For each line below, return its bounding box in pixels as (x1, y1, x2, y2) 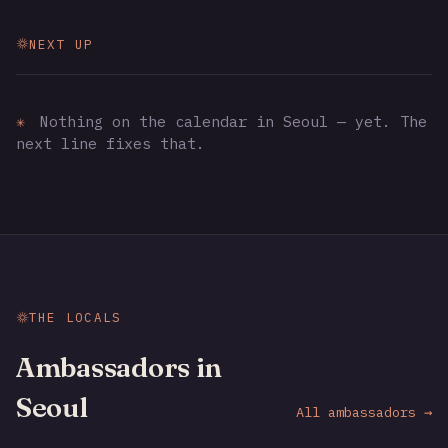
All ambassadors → (296, 403, 432, 422)
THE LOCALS (29, 309, 122, 326)
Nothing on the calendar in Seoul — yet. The (30, 110, 427, 131)
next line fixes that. (16, 132, 205, 153)
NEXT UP (29, 35, 94, 52)
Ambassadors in (16, 350, 223, 385)
